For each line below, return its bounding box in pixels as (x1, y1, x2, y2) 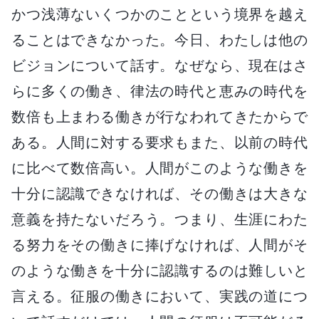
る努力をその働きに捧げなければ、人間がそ (11, 236, 308, 253)
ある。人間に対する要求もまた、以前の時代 (11, 133, 308, 151)
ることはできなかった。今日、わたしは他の (11, 31, 308, 48)
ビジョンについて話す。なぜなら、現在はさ (11, 56, 308, 74)
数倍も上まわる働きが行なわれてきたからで (11, 108, 308, 125)
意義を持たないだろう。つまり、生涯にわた (11, 210, 308, 228)
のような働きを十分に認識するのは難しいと (11, 261, 308, 279)
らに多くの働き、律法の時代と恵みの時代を (11, 82, 308, 100)
